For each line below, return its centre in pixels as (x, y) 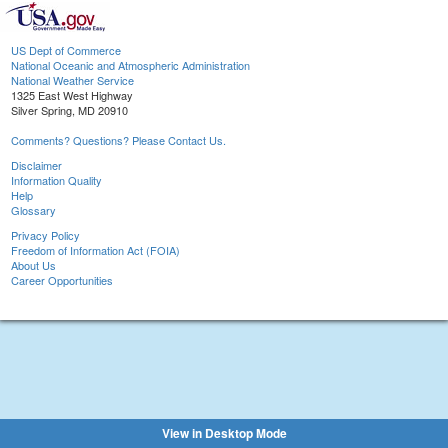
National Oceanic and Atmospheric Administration (130, 65)
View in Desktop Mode (224, 433)
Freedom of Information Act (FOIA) (95, 250)
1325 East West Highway (72, 95)
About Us (33, 265)
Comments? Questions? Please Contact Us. (118, 140)
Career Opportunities (62, 280)
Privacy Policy (45, 235)
